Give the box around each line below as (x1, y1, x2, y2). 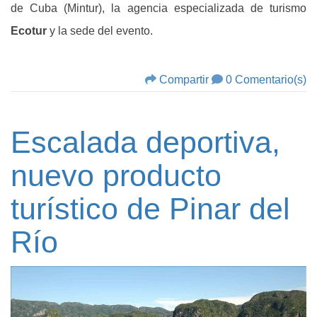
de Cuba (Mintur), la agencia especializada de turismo (11, 2, 306, 15)
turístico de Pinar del (11, 192, 290, 226)
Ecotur (11, 25, 47, 38)
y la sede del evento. (47, 25, 153, 38)
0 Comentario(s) (226, 74, 306, 86)
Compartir (159, 74, 209, 86)
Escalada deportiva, (11, 125, 280, 160)
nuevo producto (11, 158, 221, 193)
